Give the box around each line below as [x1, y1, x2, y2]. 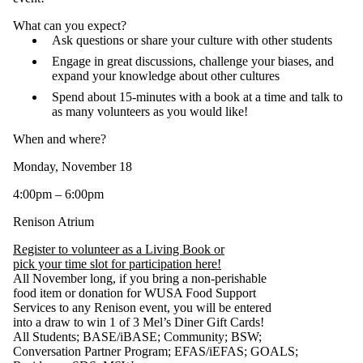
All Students [13, 329, 76, 344]
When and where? [13, 131, 106, 146]
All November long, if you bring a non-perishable [13, 271, 267, 285]
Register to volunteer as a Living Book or [13, 241, 224, 256]
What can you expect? [13, 18, 126, 32]
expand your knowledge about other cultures [52, 68, 280, 83]
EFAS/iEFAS [174, 344, 244, 358]
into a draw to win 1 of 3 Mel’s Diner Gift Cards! [13, 314, 264, 329]
